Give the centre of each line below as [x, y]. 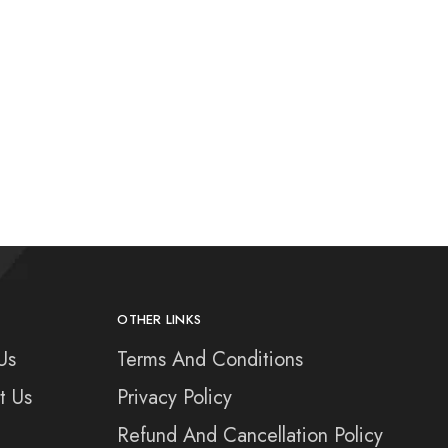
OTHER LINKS [159, 320]
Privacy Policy [175, 398]
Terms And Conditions [210, 360]
